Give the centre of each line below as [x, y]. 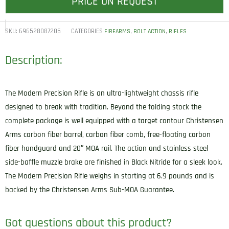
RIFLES [178, 31]
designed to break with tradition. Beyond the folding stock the [103, 107]
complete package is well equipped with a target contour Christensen [114, 121]
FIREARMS [117, 31]
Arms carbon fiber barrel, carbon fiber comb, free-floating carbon [108, 135]
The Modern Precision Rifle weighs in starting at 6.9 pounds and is [110, 176]
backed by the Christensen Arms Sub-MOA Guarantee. [90, 190]
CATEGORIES [87, 31]
